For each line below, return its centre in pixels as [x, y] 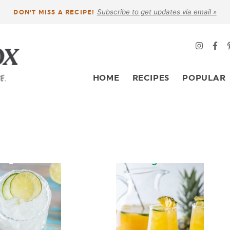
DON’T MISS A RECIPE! [54, 12]
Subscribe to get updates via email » [157, 12]
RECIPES [151, 78]
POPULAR [204, 78]
